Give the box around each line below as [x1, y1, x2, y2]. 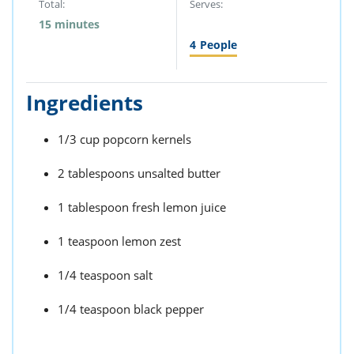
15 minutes [39, 17, 100, 32]
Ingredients [26, 88, 143, 117]
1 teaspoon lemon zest [58, 233, 181, 249]
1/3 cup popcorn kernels [58, 131, 191, 147]
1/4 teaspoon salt [58, 267, 153, 283]
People [199, 37, 237, 52]
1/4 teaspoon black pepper [58, 301, 204, 317]
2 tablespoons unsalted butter [58, 165, 220, 181]
